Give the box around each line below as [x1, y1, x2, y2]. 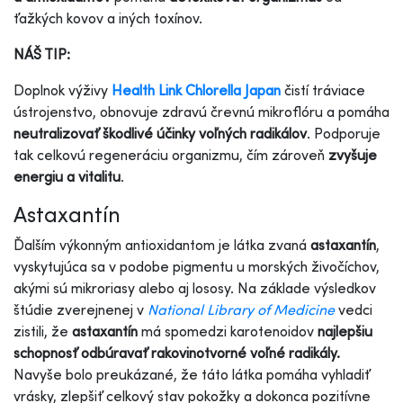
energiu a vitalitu [13, 166, 121, 185]
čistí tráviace [284, 80, 365, 99]
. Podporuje [307, 123, 381, 142]
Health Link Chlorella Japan [112, 80, 281, 99]
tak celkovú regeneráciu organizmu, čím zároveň [13, 145, 328, 164]
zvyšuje [328, 145, 377, 164]
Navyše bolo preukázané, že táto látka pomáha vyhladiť [13, 364, 370, 383]
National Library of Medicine [148, 300, 335, 318]
